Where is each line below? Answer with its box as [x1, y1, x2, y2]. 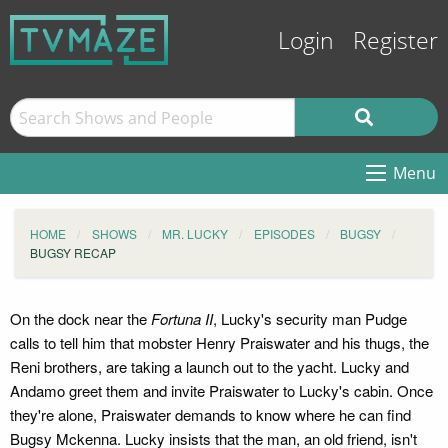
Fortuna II [151, 308, 213, 329]
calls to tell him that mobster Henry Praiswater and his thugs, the [10, 332, 429, 353]
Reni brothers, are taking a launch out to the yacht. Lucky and [10, 356, 409, 377]
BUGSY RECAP [30, 244, 116, 261]
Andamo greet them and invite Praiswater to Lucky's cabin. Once [10, 380, 433, 401]
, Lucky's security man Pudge [213, 308, 407, 329]
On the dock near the [10, 308, 151, 329]
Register [353, 28, 438, 55]
